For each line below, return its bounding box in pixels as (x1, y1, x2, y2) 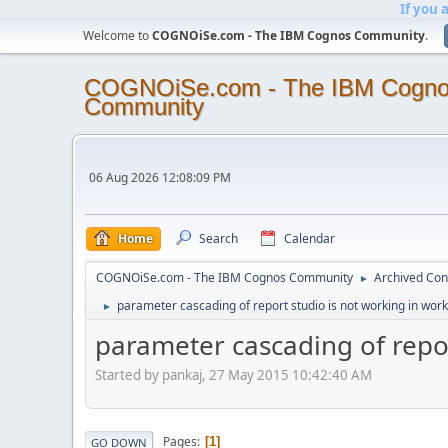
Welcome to (83, 27, 152, 44)
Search (199, 230, 238, 247)
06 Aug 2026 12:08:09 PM (89, 169, 231, 186)
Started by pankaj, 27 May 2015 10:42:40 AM (95, 365, 372, 384)
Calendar (284, 230, 335, 247)
